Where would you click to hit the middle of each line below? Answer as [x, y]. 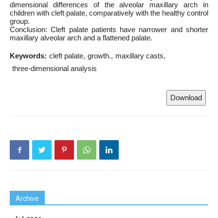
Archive [27, 199]
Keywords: [28, 56]
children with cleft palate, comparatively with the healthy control [109, 13]
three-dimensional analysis [54, 68]
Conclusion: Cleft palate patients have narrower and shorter [109, 29]
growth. [99, 56]
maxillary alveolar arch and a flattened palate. [81, 38]
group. [20, 21]
